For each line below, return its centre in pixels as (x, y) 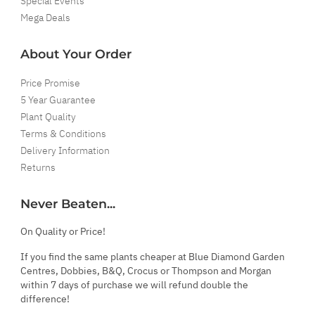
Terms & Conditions (63, 133)
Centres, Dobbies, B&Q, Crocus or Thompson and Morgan (146, 270)
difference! (45, 298)
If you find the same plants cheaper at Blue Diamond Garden (153, 256)
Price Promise (50, 83)
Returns (38, 167)
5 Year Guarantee (58, 99)
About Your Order (76, 53)
